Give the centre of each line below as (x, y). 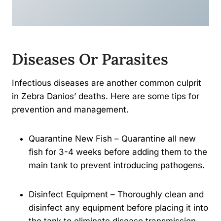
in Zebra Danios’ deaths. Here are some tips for (106, 96)
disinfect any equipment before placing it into (118, 208)
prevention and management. (70, 110)
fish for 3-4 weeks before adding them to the (118, 152)
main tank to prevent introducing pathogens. (117, 166)
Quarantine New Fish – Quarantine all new (112, 139)
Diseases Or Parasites (90, 59)
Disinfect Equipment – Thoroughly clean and (116, 195)
